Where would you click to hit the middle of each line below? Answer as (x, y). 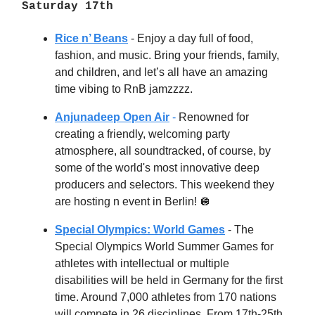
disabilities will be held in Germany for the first (169, 280)
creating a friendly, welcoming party (142, 134)
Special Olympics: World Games (140, 229)
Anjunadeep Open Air (112, 117)
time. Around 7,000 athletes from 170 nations (166, 297)
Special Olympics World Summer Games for (164, 246)
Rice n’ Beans (91, 38)
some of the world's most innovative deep (157, 167)
